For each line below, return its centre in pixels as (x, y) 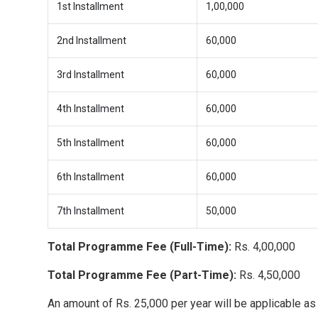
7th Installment (91, 211)
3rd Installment (91, 75)
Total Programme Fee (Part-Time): (142, 275)
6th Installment (91, 177)
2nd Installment (92, 40)
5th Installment (91, 143)
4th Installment (91, 109)
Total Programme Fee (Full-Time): (139, 247)
